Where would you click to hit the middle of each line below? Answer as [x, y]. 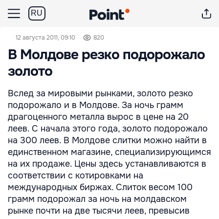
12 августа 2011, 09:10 [45, 38]
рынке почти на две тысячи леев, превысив [99, 211]
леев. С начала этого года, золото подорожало [108, 129]
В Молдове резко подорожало [106, 55]
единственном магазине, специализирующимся [109, 152]
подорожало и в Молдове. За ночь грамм [96, 105]
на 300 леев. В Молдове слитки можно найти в [107, 140]
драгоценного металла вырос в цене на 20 [98, 117]
